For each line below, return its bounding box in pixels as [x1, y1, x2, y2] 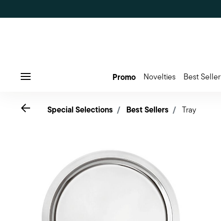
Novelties [143, 71, 176, 82]
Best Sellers [126, 104, 169, 115]
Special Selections [47, 104, 113, 115]
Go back [31, 102, 59, 113]
